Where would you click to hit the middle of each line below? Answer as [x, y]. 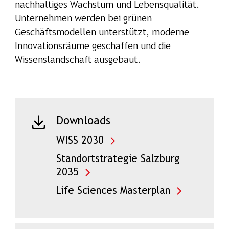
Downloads [83, 121]
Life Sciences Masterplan [113, 191]
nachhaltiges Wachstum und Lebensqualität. [107, 6]
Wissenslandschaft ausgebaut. [77, 61]
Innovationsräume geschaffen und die [93, 47]
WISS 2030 [80, 141]
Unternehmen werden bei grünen [83, 19]
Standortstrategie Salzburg [118, 159]
